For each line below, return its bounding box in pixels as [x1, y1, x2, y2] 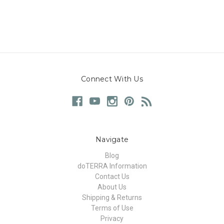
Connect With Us [81, 74, 143, 83]
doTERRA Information [77, 161, 147, 170]
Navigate [95, 134, 128, 144]
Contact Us [94, 172, 129, 180]
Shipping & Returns [82, 193, 142, 201]
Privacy [100, 214, 123, 222]
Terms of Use [90, 203, 133, 212]
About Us [97, 182, 126, 191]
